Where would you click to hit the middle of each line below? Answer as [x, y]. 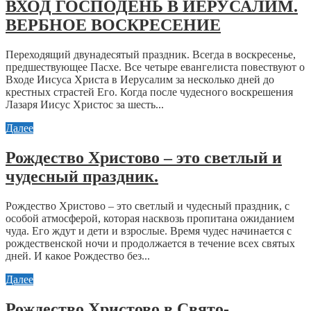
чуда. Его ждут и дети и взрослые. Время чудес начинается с [149, 231]
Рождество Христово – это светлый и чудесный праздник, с [148, 206]
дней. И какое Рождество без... [78, 256]
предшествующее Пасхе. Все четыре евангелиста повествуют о [155, 67]
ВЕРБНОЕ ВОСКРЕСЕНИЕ [113, 25]
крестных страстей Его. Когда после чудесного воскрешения [149, 92]
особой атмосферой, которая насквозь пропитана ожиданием [150, 219]
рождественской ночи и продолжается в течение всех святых [150, 244]
